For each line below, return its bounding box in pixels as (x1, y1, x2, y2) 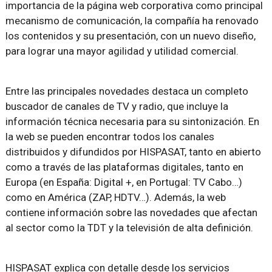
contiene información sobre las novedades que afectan (5, 206, 257, 219)
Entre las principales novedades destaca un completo (5, 85, 248, 97)
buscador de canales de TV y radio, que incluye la (5, 100, 228, 112)
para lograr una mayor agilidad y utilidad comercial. (5, 45, 239, 57)
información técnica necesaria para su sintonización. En (5, 115, 259, 127)
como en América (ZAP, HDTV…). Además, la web (5, 191, 226, 203)
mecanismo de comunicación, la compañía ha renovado (5, 15, 259, 27)
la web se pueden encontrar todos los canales (5, 131, 214, 143)
